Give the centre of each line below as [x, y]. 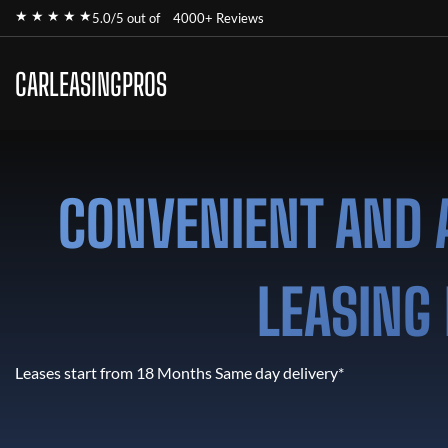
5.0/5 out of [127, 18]
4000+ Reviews [218, 18]
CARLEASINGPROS [91, 83]
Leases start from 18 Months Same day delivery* [179, 372]
